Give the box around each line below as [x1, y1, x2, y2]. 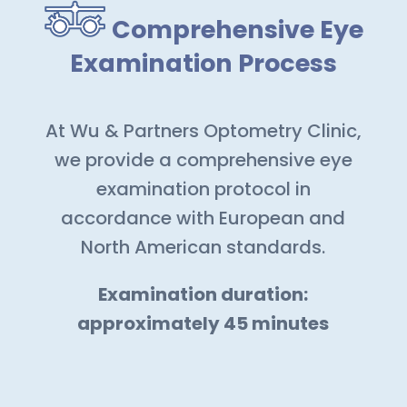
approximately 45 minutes [77, 311, 330, 337]
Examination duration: [98, 282, 309, 308]
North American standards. [81, 234, 326, 261]
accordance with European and [61, 205, 346, 232]
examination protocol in [95, 176, 311, 203]
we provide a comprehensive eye [54, 147, 352, 174]
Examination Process [69, 46, 337, 81]
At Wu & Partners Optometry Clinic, [45, 118, 362, 144]
